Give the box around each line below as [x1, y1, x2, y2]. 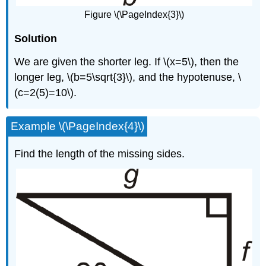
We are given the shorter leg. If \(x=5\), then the [14, 56, 239, 68]
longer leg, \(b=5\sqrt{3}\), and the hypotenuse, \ [14, 71, 242, 84]
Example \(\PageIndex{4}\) [11, 119, 145, 132]
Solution [14, 33, 58, 45]
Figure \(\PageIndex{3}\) [84, 9, 184, 20]
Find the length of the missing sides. [14, 147, 185, 160]
